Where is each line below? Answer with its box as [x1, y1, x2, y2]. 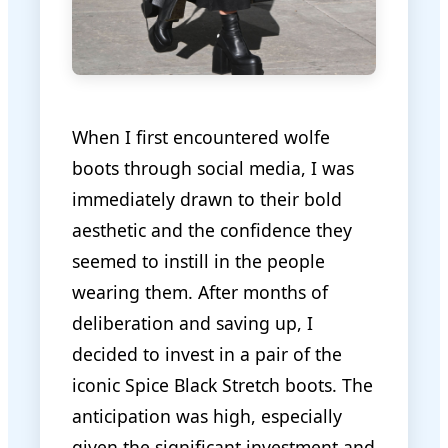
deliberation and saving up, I [72, 310, 313, 335]
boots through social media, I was [72, 155, 354, 180]
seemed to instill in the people [72, 248, 325, 273]
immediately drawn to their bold [72, 186, 342, 211]
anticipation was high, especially [72, 403, 342, 428]
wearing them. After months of [72, 279, 328, 304]
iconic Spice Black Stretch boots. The [72, 372, 373, 397]
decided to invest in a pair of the [72, 341, 342, 366]
